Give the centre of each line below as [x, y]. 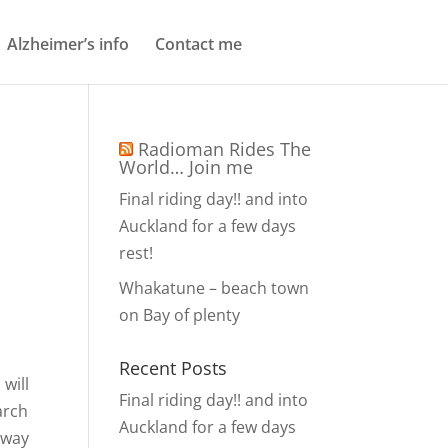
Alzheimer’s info [68, 43]
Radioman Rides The [225, 149]
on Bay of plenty [180, 315]
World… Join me [186, 167]
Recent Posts [173, 368]
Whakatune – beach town [214, 288]
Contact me [198, 43]
